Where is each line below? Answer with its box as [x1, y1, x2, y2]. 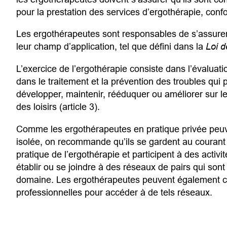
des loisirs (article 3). [16, 101, 100, 112]
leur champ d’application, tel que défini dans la [16, 41, 206, 52]
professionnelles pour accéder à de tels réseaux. [16, 186, 217, 198]
